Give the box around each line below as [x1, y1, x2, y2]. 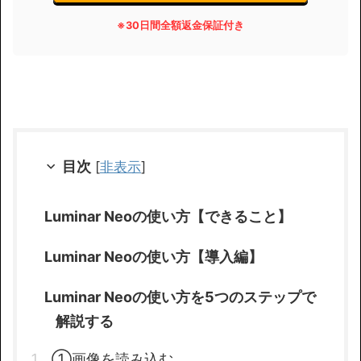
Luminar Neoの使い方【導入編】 [44, 248, 263, 265]
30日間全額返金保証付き [126, 19, 244, 31]
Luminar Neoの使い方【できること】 [44, 208, 292, 225]
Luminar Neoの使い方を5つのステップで [44, 288, 316, 305]
